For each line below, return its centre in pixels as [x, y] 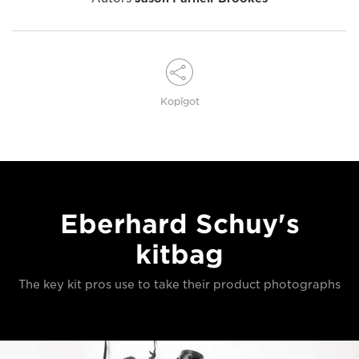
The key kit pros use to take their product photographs [179, 284]
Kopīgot [179, 101]
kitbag [179, 254]
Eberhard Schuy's [179, 224]
